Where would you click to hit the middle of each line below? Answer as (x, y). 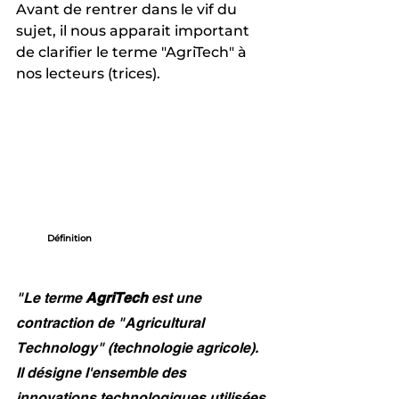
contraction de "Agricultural (112, 322)
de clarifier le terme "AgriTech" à (133, 52)
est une (176, 297)
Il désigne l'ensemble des (103, 372)
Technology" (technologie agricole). (139, 347)
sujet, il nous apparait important (134, 30)
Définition (69, 238)
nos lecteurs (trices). (88, 73)
